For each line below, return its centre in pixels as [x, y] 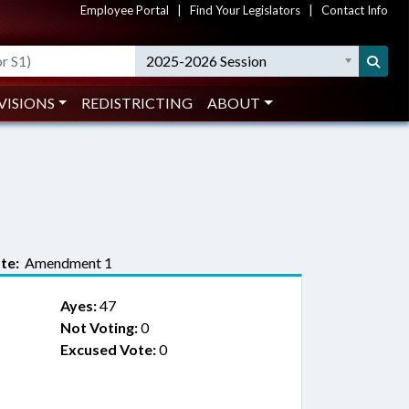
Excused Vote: [108, 349]
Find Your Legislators [245, 10]
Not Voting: [99, 327]
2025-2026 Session [207, 61]
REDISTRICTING [137, 103]
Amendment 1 [66, 262]
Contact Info [355, 10]
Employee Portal [125, 10]
